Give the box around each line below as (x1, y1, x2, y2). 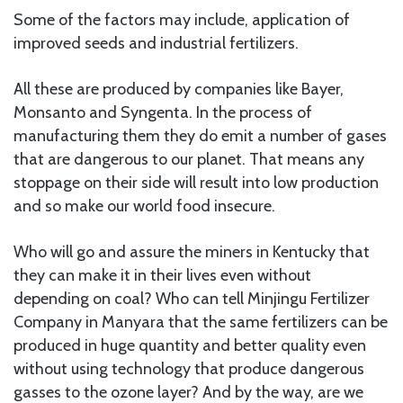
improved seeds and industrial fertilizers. (13, 32, 299, 53)
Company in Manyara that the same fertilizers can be (13, 311, 388, 332)
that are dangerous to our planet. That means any (13, 148, 364, 169)
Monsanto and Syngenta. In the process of (13, 102, 312, 122)
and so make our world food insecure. (13, 195, 275, 216)
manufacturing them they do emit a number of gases (13, 125, 387, 146)
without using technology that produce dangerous (13, 358, 364, 379)
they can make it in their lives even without (13, 264, 311, 285)
